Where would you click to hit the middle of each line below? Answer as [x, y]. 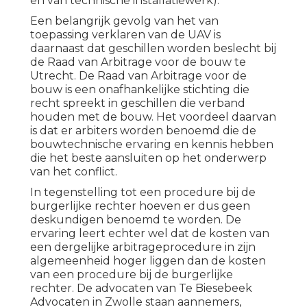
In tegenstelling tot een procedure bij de [143, 193]
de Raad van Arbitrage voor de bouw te [138, 62]
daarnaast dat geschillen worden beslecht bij [153, 49]
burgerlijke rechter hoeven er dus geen [140, 206]
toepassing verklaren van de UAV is [125, 35]
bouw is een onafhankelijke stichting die [140, 90]
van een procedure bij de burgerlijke [132, 275]
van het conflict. [74, 172]
